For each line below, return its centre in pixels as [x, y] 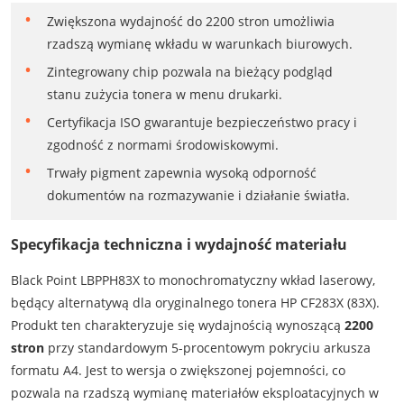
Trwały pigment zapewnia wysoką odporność [181, 172]
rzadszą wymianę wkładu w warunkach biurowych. [199, 43]
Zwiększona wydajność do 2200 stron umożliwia [190, 21]
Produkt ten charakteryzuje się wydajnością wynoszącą [177, 326]
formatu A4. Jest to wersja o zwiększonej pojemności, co [178, 371]
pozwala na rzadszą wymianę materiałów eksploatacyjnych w [194, 393]
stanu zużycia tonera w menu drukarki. [164, 94]
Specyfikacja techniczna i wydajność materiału [179, 244]
